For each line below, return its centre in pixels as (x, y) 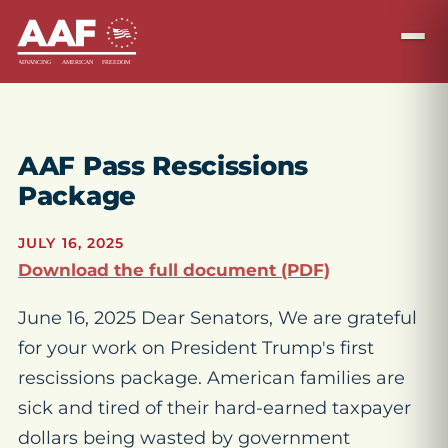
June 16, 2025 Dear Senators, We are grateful (217, 318)
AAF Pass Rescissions (163, 166)
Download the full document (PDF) (174, 270)
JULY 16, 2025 (71, 243)
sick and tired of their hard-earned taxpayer (214, 408)
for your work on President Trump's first (196, 348)
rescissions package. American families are (211, 378)
